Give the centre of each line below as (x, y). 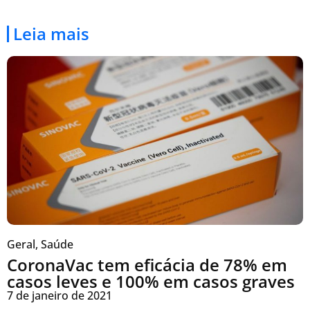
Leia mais (51, 33)
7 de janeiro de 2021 (60, 296)
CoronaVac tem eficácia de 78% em (147, 265)
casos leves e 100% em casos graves (151, 282)
